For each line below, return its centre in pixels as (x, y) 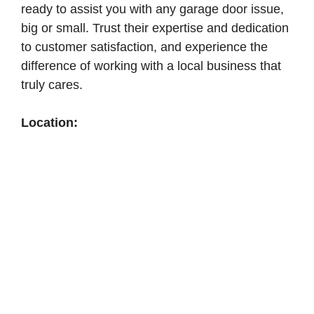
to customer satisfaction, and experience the (144, 47)
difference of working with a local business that (151, 66)
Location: (49, 123)
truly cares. (52, 85)
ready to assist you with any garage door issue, (152, 9)
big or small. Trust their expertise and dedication (155, 28)
